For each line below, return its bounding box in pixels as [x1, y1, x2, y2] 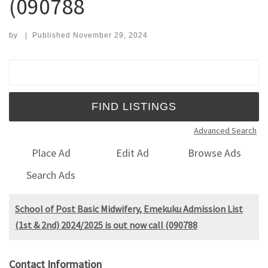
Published [32, 31, 73, 39]
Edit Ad [116, 146, 150, 160]
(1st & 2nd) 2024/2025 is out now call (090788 [15, 218, 197, 231]
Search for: [8, 61, 68, 72]
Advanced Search [194, 124, 257, 136]
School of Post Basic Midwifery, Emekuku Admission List [15, 202, 243, 215]
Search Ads [26, 167, 76, 182]
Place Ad [31, 146, 71, 160]
